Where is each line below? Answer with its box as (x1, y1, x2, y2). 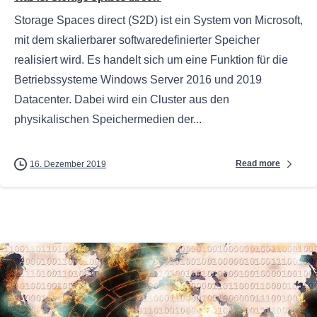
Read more (236, 158, 280, 169)
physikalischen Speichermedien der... (14, 113, 202, 125)
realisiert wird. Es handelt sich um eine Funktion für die (14, 53, 288, 66)
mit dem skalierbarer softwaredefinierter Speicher (14, 33, 260, 46)
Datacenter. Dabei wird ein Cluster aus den (14, 93, 229, 105)
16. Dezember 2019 (30, 158, 106, 169)
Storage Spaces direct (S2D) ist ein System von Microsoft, (14, 13, 303, 26)
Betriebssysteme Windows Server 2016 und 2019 (14, 73, 262, 86)
